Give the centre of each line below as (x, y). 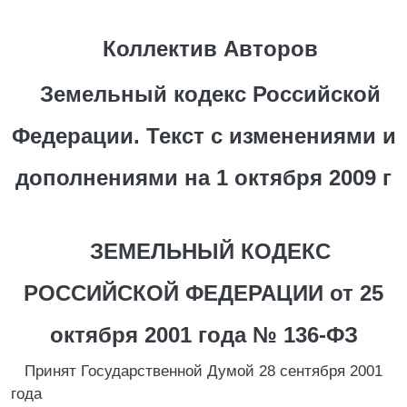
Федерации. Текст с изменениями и (203, 136)
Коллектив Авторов (210, 49)
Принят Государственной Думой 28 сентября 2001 (203, 371)
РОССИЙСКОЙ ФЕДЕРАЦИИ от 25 (203, 293)
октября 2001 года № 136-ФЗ (203, 335)
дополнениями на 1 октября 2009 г (203, 178)
